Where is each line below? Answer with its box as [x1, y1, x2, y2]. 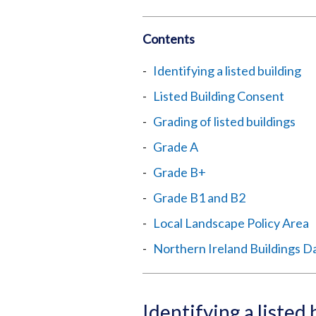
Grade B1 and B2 [153, 190, 245, 205]
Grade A [153, 139, 198, 154]
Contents [142, 31, 195, 47]
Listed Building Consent [153, 88, 284, 104]
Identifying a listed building [153, 63, 301, 78]
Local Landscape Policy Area [153, 215, 309, 231]
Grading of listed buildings [153, 114, 296, 129]
